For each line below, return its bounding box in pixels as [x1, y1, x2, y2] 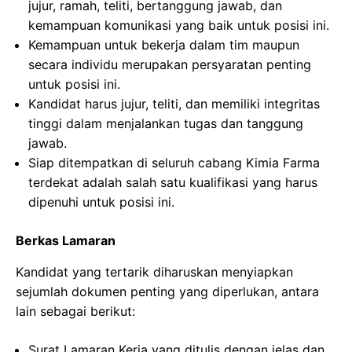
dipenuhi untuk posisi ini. [28, 194, 174, 210]
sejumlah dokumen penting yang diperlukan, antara [16, 284, 319, 299]
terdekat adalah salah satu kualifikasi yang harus [28, 174, 317, 190]
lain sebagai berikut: [16, 303, 135, 319]
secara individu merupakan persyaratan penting [28, 57, 311, 72]
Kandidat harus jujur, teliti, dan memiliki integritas [28, 96, 320, 112]
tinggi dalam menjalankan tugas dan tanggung [28, 115, 303, 131]
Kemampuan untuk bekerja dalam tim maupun [28, 37, 299, 53]
